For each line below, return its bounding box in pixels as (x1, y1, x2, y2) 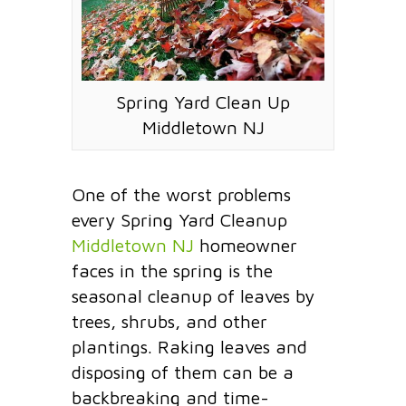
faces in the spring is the (72, 260, 273, 282)
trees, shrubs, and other (72, 311, 267, 333)
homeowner (194, 235, 297, 256)
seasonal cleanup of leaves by (72, 285, 314, 307)
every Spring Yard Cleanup (72, 209, 287, 231)
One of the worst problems (72, 184, 291, 206)
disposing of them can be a (72, 362, 294, 383)
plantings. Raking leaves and (72, 336, 307, 358)
